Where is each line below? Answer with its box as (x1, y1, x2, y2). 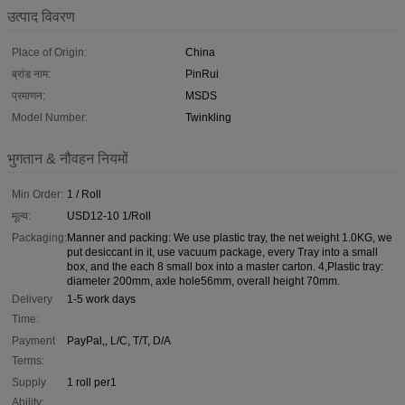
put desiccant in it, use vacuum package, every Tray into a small (67, 245, 378, 259)
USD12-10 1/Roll (67, 209, 151, 222)
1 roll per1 (67, 375, 117, 389)
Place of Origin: (12, 45, 87, 59)
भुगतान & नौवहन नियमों (7, 150, 128, 166)
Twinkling (185, 110, 231, 124)
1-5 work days (67, 292, 136, 306)
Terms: (12, 353, 44, 367)
